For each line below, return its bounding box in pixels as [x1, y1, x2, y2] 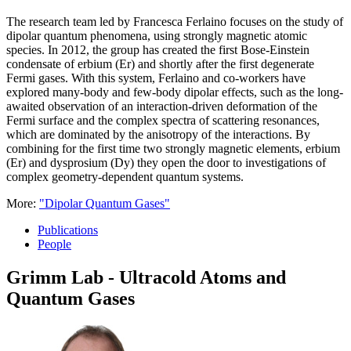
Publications [38, 223, 98, 237]
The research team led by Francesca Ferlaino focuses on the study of [6, 14, 343, 28]
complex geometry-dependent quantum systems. [6, 169, 244, 183]
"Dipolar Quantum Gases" [39, 196, 170, 210]
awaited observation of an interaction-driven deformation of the [6, 99, 317, 113]
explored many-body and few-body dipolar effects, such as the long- [6, 85, 343, 99]
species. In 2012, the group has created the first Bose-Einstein [6, 42, 309, 56]
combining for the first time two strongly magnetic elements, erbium [6, 141, 340, 155]
